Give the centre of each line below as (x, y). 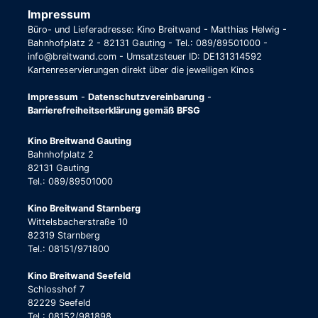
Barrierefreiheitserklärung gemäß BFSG (114, 111)
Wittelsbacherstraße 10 (78, 222)
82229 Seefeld (59, 303)
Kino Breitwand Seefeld (79, 276)
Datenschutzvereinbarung (146, 97)
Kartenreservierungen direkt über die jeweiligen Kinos (141, 70)
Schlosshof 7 (56, 290)
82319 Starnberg (64, 236)
